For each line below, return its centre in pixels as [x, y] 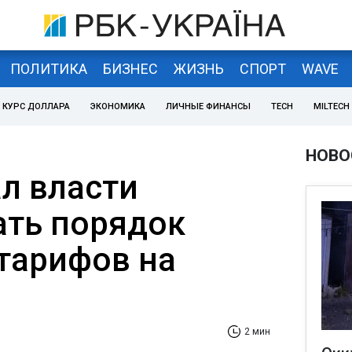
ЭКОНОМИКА [118, 106]
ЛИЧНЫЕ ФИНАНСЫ [208, 106]
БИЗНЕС [130, 68]
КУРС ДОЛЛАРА [36, 106]
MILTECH [332, 106]
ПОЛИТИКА [48, 68]
